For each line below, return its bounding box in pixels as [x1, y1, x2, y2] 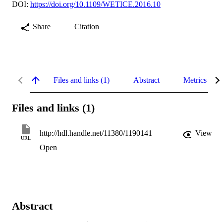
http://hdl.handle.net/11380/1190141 [40, 129, 152, 138]
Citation [74, 22, 99, 31]
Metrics [183, 75, 207, 84]
